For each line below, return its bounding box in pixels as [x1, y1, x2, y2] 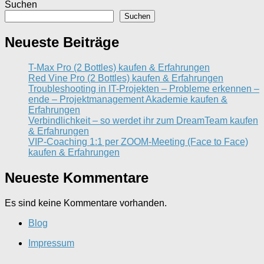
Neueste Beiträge [5, 34, 119, 51]
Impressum [28, 237, 74, 248]
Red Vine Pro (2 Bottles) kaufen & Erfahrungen [28, 73, 223, 84]
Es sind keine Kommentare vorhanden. [5, 197, 167, 208]
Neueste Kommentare [5, 169, 148, 186]
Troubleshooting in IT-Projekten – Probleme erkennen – [28, 84, 259, 94]
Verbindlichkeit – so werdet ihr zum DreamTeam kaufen [28, 115, 258, 126]
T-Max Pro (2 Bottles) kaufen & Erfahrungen [28, 62, 210, 73]
